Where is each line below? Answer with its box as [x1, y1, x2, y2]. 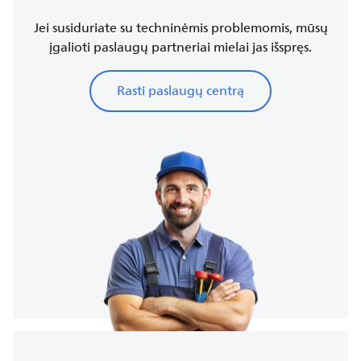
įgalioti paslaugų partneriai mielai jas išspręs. [49, 36, 312, 58]
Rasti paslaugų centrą [117, 80, 244, 102]
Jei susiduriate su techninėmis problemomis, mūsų [33, 17, 328, 39]
